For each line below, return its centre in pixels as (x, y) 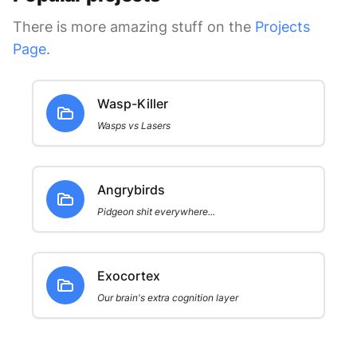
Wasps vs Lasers (134, 126)
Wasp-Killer (133, 104)
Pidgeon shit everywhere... (156, 212)
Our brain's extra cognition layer (168, 298)
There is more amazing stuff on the (132, 27)
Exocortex (129, 276)
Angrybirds (131, 190)
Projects (282, 27)
